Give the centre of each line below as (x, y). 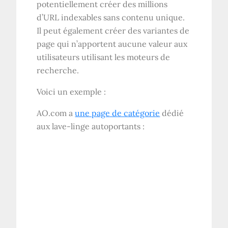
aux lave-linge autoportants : (91, 126)
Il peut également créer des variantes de (113, 30)
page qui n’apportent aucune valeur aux (112, 44)
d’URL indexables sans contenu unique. (111, 17)
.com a (62, 113)
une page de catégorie (118, 113)
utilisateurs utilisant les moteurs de (104, 57)
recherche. (58, 70)
